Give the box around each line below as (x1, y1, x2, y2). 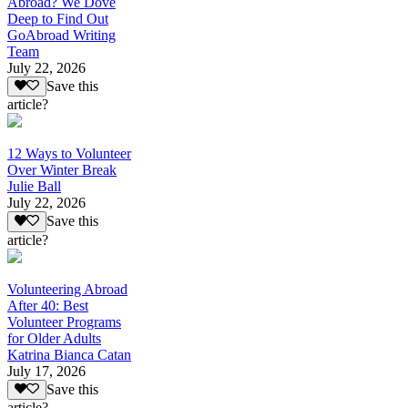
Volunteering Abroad (7, 280, 127, 297)
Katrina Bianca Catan (7, 346, 131, 362)
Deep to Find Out (7, 10, 108, 26)
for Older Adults (7, 330, 101, 346)
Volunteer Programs (7, 313, 121, 330)
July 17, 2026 (7, 362, 86, 379)
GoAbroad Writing (7, 26, 116, 43)
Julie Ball (7, 178, 61, 195)
